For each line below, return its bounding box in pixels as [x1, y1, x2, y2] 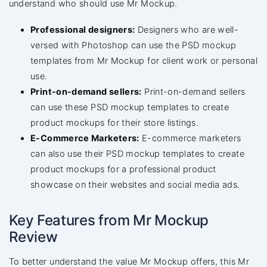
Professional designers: [30, 24, 135, 35]
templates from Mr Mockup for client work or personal [30, 55, 258, 66]
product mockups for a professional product [30, 163, 216, 175]
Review [8, 228, 58, 246]
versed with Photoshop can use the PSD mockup [30, 39, 237, 51]
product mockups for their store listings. [30, 117, 199, 128]
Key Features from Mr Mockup [8, 211, 209, 229]
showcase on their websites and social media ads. [30, 179, 240, 190]
